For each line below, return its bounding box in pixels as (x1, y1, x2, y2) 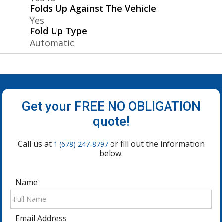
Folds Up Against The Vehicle (30, 2, 156, 14)
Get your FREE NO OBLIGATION (21, 98, 201, 113)
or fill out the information (108, 138, 205, 149)
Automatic (30, 36, 74, 49)
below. (99, 147, 123, 159)
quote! (92, 113, 130, 129)
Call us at (17, 138, 54, 149)
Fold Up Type (30, 24, 87, 37)
